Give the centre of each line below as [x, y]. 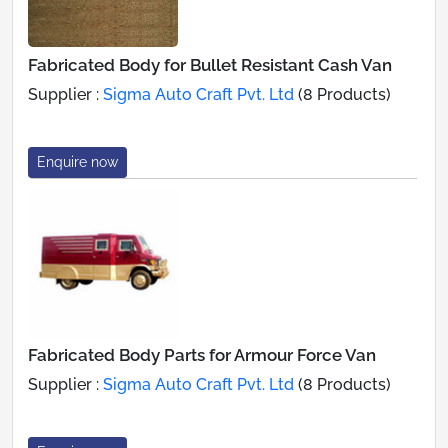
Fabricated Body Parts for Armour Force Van [202, 354]
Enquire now [77, 161]
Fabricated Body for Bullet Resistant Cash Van [210, 64]
